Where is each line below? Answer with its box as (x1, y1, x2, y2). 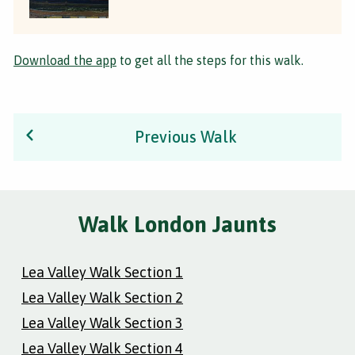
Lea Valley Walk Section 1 (21, 263, 183, 281)
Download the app (13, 52, 116, 67)
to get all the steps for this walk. (116, 52, 303, 67)
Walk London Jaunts (78, 211, 277, 237)
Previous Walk (134, 127, 237, 146)
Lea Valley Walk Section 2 (21, 288, 183, 306)
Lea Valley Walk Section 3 (21, 314, 183, 331)
